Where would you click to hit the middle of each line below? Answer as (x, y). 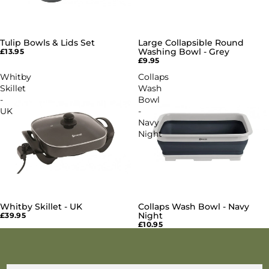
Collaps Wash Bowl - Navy (194, 207)
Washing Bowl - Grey (184, 52)
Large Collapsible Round (191, 43)
